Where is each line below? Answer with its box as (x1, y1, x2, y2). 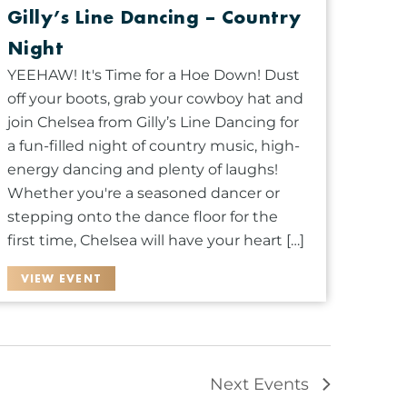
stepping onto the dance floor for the (6, 207, 278, 225)
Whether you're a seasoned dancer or (6, 184, 280, 202)
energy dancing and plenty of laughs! (6, 160, 278, 178)
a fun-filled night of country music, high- (6, 136, 300, 154)
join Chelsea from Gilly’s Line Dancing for (6, 113, 299, 131)
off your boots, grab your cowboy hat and (6, 89, 303, 107)
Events (253, 373, 309, 394)
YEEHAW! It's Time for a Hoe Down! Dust (6, 65, 300, 84)
